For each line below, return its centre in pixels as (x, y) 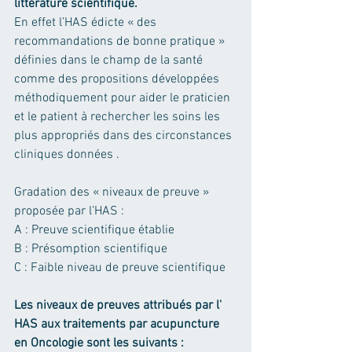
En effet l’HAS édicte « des (87, 22)
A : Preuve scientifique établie (94, 230)
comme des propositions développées (118, 79)
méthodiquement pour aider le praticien (124, 98)
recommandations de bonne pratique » (121, 41)
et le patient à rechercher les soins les (119, 117)
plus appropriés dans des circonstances (125, 136)
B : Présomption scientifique (91, 249)
